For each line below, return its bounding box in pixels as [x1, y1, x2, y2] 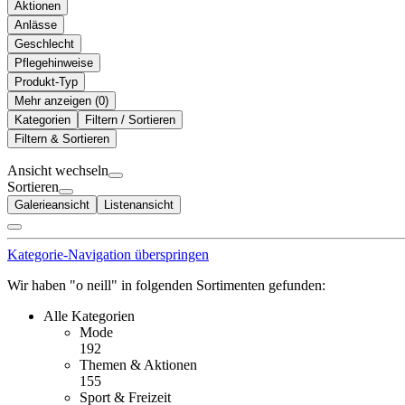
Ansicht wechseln [7, 162, 108, 178]
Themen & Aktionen [80, 356, 197, 372]
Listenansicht [104, 197, 174, 212]
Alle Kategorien [43, 307, 135, 324]
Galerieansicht [14, 197, 89, 212]
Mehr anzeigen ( [14, 93, 99, 108]
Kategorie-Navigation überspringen [7, 246, 209, 262]
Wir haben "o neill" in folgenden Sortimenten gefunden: [7, 277, 325, 293]
